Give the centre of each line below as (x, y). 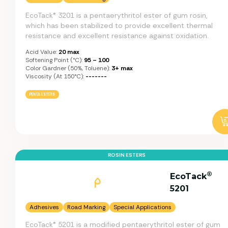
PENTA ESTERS (42, 94)
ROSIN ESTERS (126, 155)
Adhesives (44, 207)
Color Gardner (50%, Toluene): (68, 68)
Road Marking (86, 207)
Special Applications (142, 207)
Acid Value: (41, 52)
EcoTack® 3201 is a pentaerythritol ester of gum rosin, (116, 15)
